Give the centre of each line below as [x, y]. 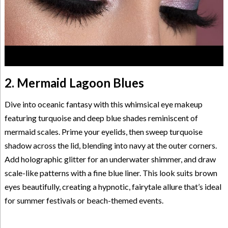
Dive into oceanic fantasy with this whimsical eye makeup [103, 104]
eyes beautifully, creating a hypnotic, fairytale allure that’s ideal [113, 186]
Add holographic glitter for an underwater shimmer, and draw [110, 159]
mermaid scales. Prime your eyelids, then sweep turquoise [103, 131]
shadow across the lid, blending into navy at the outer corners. [110, 145]
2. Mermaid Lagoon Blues [74, 82]
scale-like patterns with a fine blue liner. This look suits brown [111, 173]
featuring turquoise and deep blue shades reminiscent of [101, 118]
